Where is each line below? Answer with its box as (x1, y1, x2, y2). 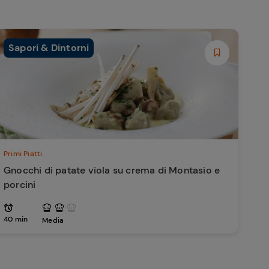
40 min (4, 214, 28, 224)
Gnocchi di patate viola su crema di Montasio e (4, 164, 220, 177)
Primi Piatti (4, 149, 43, 159)
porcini (4, 178, 36, 191)
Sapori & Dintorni (8, 41, 89, 54)
